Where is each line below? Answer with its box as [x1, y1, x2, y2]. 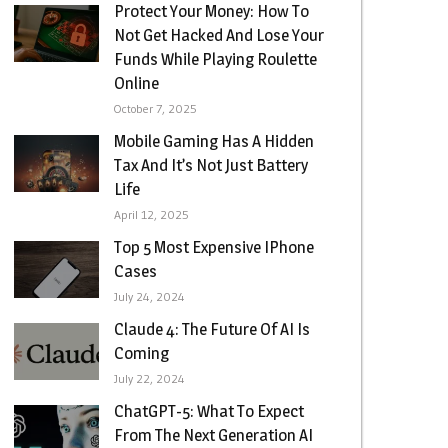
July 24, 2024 [113, 289, 185, 304]
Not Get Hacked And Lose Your [113, 25, 324, 45]
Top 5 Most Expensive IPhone [113, 237, 314, 257]
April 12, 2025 [113, 207, 189, 222]
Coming [113, 343, 169, 363]
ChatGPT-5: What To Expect [113, 401, 304, 421]
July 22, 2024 [113, 371, 185, 386]
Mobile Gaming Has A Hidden [113, 131, 314, 151]
